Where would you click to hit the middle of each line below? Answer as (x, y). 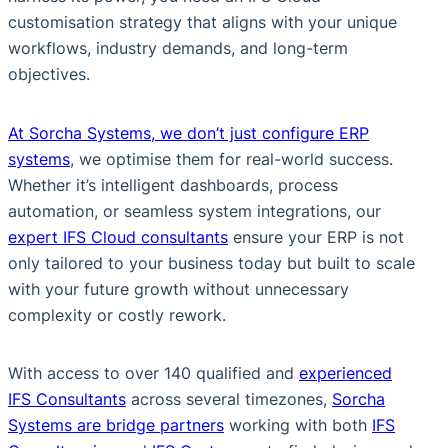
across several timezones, (229, 399)
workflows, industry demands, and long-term (178, 48)
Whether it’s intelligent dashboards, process (173, 184)
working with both (298, 425)
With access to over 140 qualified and (153, 373)
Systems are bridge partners (116, 425)
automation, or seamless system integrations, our (194, 210)
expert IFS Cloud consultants (118, 236)
